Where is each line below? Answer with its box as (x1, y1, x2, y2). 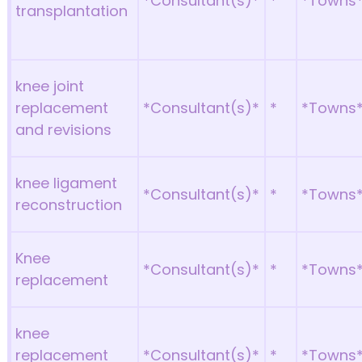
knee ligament (15, 173, 118, 193)
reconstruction (15, 195, 123, 215)
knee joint (15, 76, 85, 96)
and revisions (15, 120, 112, 140)
